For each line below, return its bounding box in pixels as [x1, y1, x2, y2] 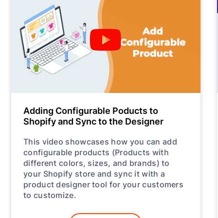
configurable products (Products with [23, 146, 169, 158]
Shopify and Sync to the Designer [23, 114, 164, 127]
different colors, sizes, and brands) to [23, 157, 170, 168]
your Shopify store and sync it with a [23, 167, 165, 179]
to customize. [23, 189, 76, 200]
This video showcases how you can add [23, 135, 177, 147]
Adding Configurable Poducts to [23, 104, 159, 117]
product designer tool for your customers [23, 178, 184, 190]
